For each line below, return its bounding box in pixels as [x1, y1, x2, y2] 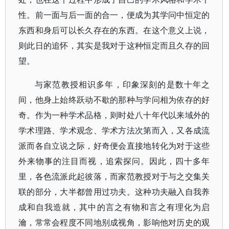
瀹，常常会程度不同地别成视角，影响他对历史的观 [18, 217, 210, 228]
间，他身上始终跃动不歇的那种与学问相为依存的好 [18, 94, 210, 105]
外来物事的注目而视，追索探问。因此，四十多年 [18, 155, 210, 167]
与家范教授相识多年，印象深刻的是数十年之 [35, 79, 210, 90]
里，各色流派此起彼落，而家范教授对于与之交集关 [18, 171, 210, 182]
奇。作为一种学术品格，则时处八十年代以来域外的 [18, 109, 210, 121]
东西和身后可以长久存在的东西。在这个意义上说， [18, 25, 210, 36]
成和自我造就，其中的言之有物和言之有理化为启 [18, 201, 210, 213]
